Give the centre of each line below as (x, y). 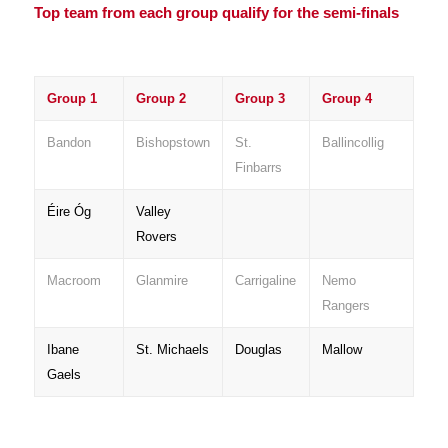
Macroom (73, 280)
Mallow (341, 349)
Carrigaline (265, 280)
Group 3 (259, 98)
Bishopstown (172, 142)
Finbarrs (258, 167)
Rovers (156, 236)
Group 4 (346, 98)
